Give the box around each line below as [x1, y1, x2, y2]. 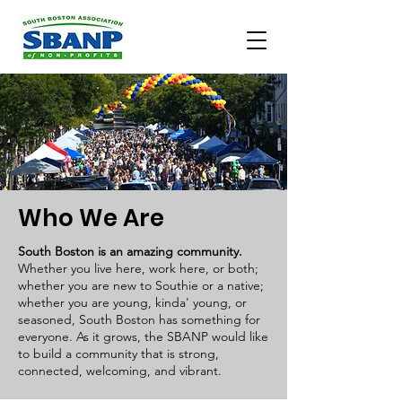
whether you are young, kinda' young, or [18, 294, 247, 310]
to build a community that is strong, [18, 345, 219, 362]
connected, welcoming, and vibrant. [18, 363, 222, 379]
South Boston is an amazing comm [18, 243, 212, 259]
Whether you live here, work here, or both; [18, 260, 258, 276]
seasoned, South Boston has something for [18, 311, 260, 328]
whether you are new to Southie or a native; [18, 277, 264, 293]
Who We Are [18, 202, 164, 234]
